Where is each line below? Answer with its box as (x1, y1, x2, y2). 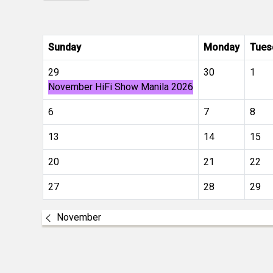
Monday (204, 41, 239, 53)
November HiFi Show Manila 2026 (48, 81, 193, 93)
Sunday (48, 41, 81, 53)
